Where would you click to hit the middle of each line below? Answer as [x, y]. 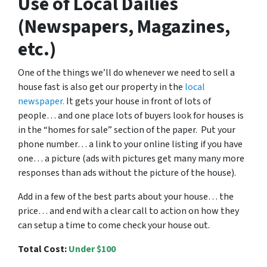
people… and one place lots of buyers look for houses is [131, 116]
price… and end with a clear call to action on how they [128, 211]
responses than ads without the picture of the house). [127, 173]
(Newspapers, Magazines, [124, 27]
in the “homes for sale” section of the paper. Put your [127, 130]
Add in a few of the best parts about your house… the [126, 197]
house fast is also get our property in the [101, 87]
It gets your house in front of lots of [138, 102]
